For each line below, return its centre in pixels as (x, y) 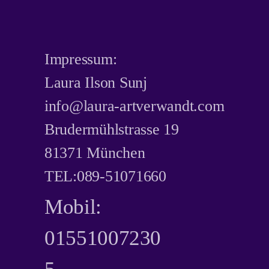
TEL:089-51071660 (105, 176)
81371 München (95, 153)
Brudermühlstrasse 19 (112, 129)
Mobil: (73, 207)
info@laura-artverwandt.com (134, 106)
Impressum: (81, 59)
